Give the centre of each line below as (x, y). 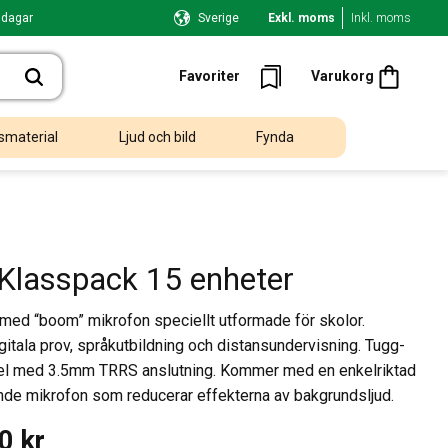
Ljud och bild (157, 137)
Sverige (218, 18)
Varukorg (342, 76)
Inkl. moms (381, 18)
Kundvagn (406, 47)
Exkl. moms (301, 18)
